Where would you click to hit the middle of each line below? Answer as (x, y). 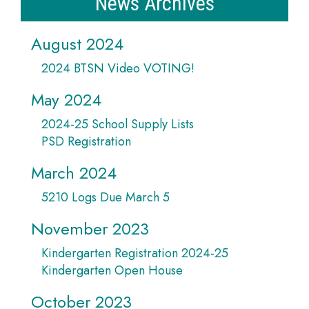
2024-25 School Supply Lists (118, 124)
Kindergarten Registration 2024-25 (135, 253)
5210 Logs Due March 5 (106, 197)
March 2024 (74, 173)
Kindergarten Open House (112, 270)
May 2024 (66, 100)
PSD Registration (86, 141)
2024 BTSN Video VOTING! (118, 68)
